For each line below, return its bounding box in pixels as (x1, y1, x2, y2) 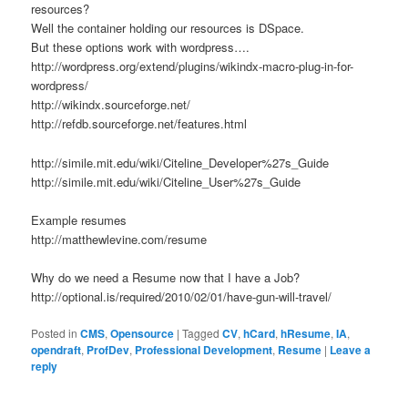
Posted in (31, 324, 78, 341)
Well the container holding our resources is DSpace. (31, 19, 305, 37)
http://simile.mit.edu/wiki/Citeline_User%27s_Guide (31, 172, 301, 190)
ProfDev (87, 341, 130, 358)
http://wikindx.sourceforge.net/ (31, 96, 191, 114)
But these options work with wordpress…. (31, 38, 250, 56)
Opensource (110, 324, 175, 342)
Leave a (330, 341, 372, 358)
